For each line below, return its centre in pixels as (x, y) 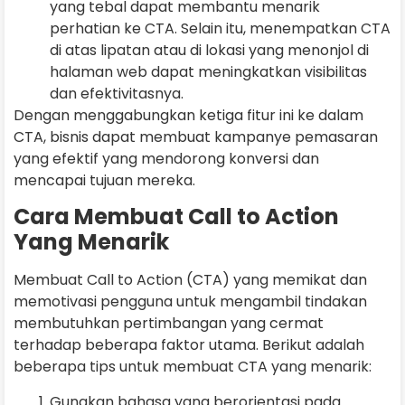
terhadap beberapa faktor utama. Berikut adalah (189, 345)
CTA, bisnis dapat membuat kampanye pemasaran (196, 137)
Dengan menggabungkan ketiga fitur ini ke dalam (188, 115)
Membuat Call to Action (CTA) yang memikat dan (190, 280)
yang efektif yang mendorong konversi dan (166, 158)
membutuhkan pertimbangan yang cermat (169, 324)
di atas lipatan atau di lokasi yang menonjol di (209, 50)
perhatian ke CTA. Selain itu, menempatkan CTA (220, 28)
